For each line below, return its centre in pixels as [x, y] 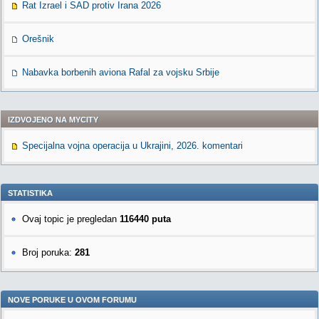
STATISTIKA [30, 193]
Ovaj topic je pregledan [71, 219]
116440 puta [145, 219]
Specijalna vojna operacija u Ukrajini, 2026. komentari [132, 146]
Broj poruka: [48, 252]
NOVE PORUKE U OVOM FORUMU [72, 300]
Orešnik [38, 39]
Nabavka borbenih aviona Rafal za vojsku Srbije [121, 72]
